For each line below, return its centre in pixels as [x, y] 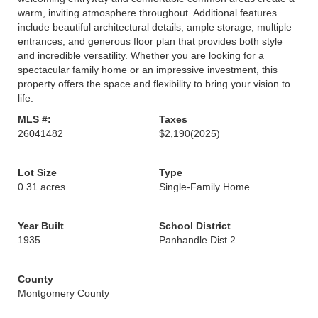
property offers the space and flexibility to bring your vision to [154, 84]
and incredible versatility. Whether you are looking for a [141, 55]
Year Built [41, 226]
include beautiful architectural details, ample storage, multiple [155, 27]
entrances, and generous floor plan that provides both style [150, 41]
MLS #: [34, 119]
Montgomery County [64, 293]
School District [195, 226]
